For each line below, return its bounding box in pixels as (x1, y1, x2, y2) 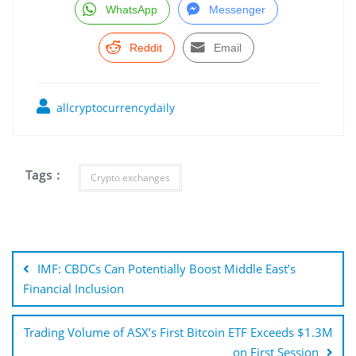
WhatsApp (105, 2, 157, 16)
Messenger (208, 2, 265, 16)
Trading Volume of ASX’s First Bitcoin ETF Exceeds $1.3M (24, 323, 333, 340)
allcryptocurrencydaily (53, 99, 175, 115)
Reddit (129, 41, 162, 54)
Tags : (25, 167, 61, 184)
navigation (11, 245, 103, 269)
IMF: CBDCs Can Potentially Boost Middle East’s (37, 260, 296, 277)
